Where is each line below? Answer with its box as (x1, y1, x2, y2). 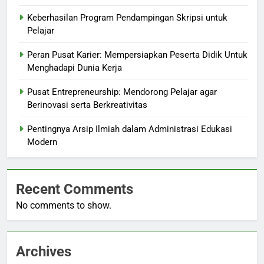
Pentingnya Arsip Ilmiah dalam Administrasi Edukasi (27, 124, 232, 135)
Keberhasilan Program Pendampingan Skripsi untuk (27, 12, 227, 24)
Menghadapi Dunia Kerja (27, 62, 122, 74)
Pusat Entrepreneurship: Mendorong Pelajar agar (27, 87, 217, 98)
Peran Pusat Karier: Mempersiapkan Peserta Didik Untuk (27, 49, 247, 61)
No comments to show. (16, 200, 111, 212)
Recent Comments (16, 181, 133, 198)
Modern (27, 137, 57, 148)
